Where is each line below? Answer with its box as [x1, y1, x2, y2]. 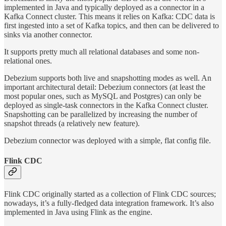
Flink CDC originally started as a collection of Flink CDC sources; [4, 189, 216, 198]
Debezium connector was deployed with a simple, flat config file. [4, 136, 211, 145]
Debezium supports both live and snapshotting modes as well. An [4, 74, 211, 83]
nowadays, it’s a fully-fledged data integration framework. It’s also [4, 198, 214, 207]
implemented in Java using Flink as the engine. [4, 207, 152, 216]
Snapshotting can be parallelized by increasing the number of [4, 110, 197, 119]
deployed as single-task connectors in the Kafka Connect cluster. [4, 101, 208, 110]
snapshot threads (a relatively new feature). [4, 119, 140, 128]
